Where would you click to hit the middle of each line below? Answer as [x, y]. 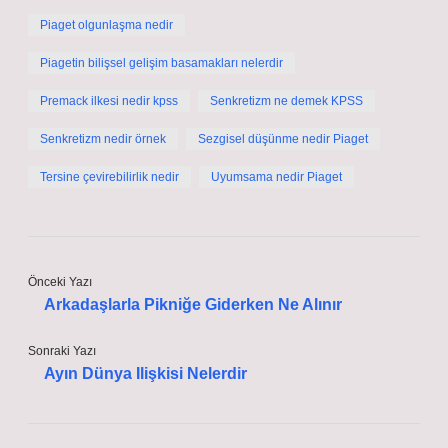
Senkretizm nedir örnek [103, 139]
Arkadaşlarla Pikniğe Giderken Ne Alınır [193, 304]
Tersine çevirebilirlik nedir [109, 177]
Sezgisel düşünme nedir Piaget [283, 139]
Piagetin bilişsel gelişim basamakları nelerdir [161, 63]
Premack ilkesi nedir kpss [109, 101]
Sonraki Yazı [62, 351]
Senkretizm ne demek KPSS [286, 101]
